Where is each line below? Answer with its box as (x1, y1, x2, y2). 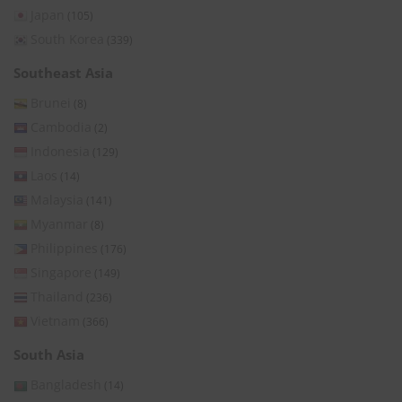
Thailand (31, 287, 83, 305)
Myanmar (31, 214, 88, 232)
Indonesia (31, 142, 90, 160)
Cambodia (31, 118, 92, 135)
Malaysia (31, 190, 83, 208)
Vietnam (31, 311, 80, 329)
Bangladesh (31, 375, 101, 393)
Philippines (31, 239, 98, 257)
